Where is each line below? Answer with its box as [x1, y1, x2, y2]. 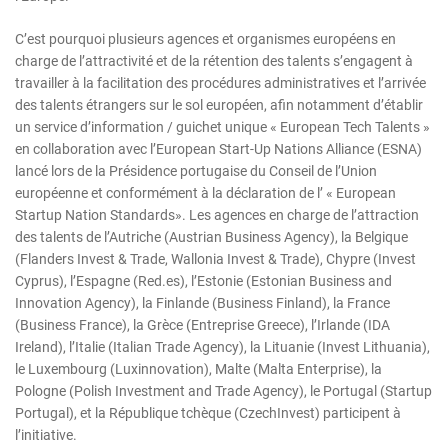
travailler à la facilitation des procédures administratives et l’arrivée [15, 75, 426, 92]
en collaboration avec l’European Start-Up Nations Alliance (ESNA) [15, 141, 422, 158]
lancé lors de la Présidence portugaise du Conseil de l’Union [15, 163, 377, 180]
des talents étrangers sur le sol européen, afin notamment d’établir [15, 97, 423, 114]
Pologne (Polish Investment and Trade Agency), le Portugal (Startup [15, 383, 432, 400]
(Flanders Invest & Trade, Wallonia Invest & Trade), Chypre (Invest [15, 251, 416, 268]
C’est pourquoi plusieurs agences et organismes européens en [15, 31, 396, 48]
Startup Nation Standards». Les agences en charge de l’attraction [15, 207, 419, 224]
